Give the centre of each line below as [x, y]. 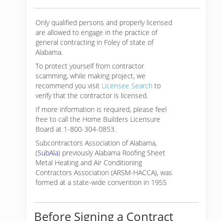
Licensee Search [127, 86]
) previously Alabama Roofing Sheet [112, 153]
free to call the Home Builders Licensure [98, 119]
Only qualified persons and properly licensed [104, 22]
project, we [129, 76]
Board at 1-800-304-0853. [76, 129]
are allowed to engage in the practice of [96, 32]
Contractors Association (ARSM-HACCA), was [104, 172]
